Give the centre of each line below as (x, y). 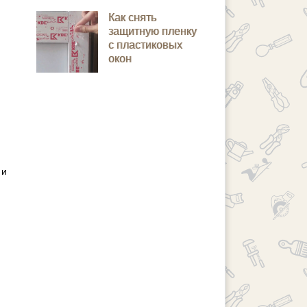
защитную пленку (152, 31)
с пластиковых (145, 45)
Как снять (132, 17)
